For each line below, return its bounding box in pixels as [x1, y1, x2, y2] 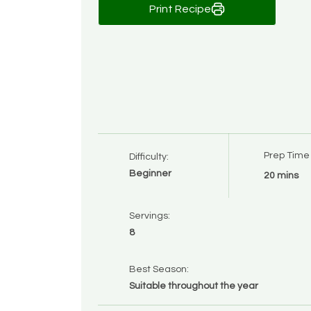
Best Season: [129, 264, 189, 274]
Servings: [129, 210, 170, 221]
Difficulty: [129, 152, 169, 162]
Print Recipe [149, 3, 211, 15]
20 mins [263, 170, 299, 180]
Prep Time [263, 150, 310, 160]
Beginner [129, 169, 171, 178]
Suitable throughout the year [129, 280, 258, 291]
